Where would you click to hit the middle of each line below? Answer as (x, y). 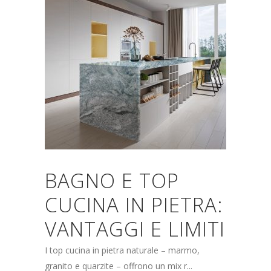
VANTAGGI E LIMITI (135, 229)
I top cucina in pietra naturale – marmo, (122, 250)
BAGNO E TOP (112, 181)
